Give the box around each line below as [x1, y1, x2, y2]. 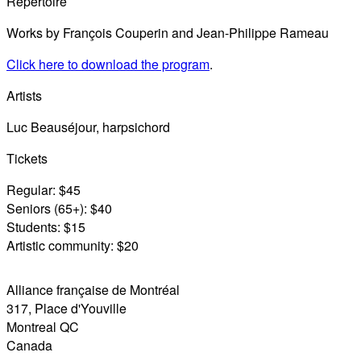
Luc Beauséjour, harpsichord [6, 117, 170, 136]
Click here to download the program [6, 54, 210, 73]
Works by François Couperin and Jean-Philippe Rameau [6, 23, 329, 42]
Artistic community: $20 [6, 235, 139, 255]
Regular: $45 [6, 180, 81, 199]
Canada [6, 335, 52, 355]
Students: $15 [6, 217, 85, 236]
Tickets [6, 148, 48, 168]
